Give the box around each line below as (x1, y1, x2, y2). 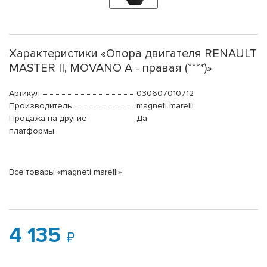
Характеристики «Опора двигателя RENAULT (9, 46, 257, 61)
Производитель (9, 101, 72, 111)
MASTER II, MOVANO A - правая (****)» (9, 61, 212, 76)
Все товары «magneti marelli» (9, 167, 122, 178)
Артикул (9, 88, 40, 99)
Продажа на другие (9, 113, 87, 124)
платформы (9, 126, 54, 136)
